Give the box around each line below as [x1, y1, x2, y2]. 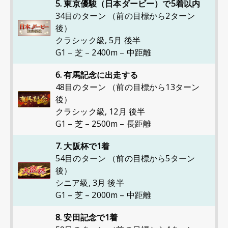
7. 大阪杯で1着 [55, 140, 110, 152]
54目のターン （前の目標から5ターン [55, 153, 195, 164]
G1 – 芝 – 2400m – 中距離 [55, 47, 152, 58]
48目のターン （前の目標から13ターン [55, 81, 200, 93]
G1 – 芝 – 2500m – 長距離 [55, 118, 152, 129]
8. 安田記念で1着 [55, 212, 118, 223]
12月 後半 [109, 106, 146, 117]
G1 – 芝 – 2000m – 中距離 [55, 189, 152, 201]
